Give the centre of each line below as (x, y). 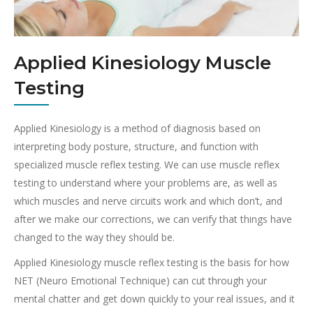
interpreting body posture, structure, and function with (136, 146)
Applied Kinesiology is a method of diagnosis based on (137, 128)
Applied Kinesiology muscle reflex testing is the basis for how (152, 262)
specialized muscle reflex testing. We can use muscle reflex (147, 164)
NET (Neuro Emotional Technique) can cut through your (140, 280)
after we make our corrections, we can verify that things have (153, 219)
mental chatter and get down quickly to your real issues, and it (154, 298)
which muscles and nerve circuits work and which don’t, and (148, 201)
